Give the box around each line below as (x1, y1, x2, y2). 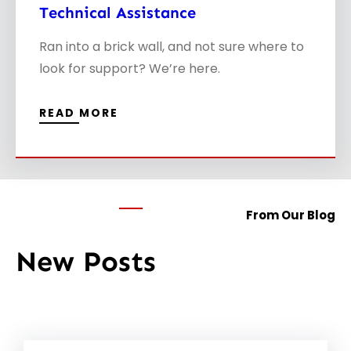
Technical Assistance (39, 3, 196, 23)
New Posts (16, 244, 156, 279)
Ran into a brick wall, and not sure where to (39, 38, 304, 56)
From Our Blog (246, 206, 335, 223)
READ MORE (39, 105, 118, 121)
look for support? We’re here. (39, 60, 220, 78)
